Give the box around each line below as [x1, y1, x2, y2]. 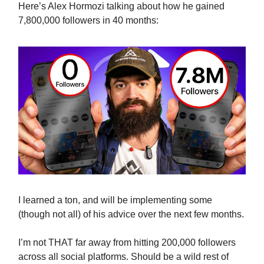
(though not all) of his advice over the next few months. [18, 209, 244, 220]
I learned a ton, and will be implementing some [18, 195, 212, 206]
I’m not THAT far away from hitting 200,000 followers [18, 237, 236, 248]
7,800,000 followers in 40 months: [18, 15, 159, 25]
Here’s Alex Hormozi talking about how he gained [18, 1, 225, 11]
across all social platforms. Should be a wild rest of [18, 252, 229, 262]
